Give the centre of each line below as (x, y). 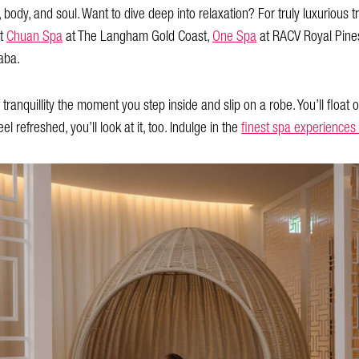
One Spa (234, 36)
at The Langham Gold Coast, (137, 36)
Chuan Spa (34, 36)
